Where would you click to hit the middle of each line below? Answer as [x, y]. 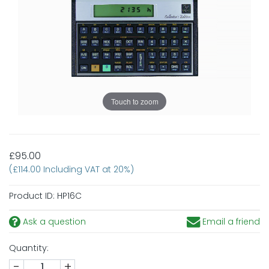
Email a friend [230, 221]
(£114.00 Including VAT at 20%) [71, 169]
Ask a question [53, 221]
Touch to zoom [134, 101]
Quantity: [29, 248]
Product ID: [32, 195]
